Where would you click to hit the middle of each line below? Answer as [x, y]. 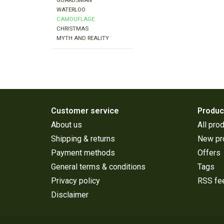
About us [66, 125]
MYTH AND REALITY [83, 38]
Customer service [85, 111]
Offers [209, 153]
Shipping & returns [83, 139]
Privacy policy [75, 181]
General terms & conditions [98, 167]
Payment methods [83, 153]
